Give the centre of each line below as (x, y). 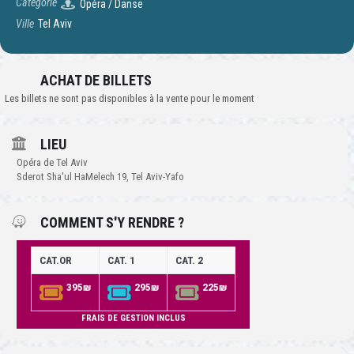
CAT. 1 (121, 261)
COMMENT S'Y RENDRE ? (112, 223)
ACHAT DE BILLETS (96, 81)
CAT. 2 (189, 261)
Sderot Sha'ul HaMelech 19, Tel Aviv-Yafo (100, 177)
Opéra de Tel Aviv (52, 163)
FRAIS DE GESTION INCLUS (133, 318)
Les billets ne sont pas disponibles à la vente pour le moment (130, 99)
